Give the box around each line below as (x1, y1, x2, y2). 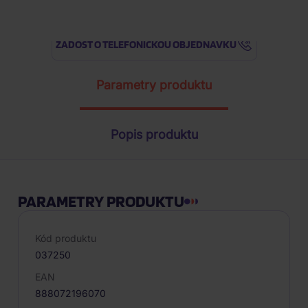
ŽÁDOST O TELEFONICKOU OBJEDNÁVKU (55, 37, 236, 51)
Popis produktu (110, 127, 198, 142)
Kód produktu (35, 232, 96, 244)
